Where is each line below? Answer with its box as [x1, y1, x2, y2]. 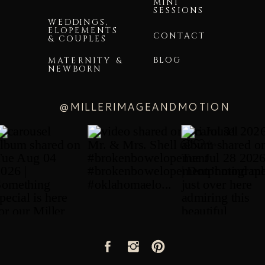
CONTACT [153, 30, 206, 43]
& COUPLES [48, 33, 107, 45]
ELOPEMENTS [48, 24, 119, 37]
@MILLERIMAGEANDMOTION [59, 101, 230, 114]
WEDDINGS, [48, 16, 109, 28]
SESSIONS [153, 5, 204, 17]
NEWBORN [48, 63, 102, 76]
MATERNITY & [48, 55, 123, 67]
